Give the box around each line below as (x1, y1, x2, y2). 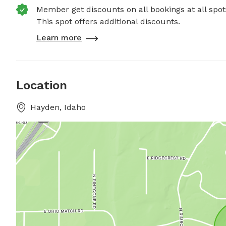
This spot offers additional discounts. (36, 17, 180, 26)
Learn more (36, 33, 82, 42)
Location (16, 78, 67, 92)
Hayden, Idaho (30, 102, 86, 112)
